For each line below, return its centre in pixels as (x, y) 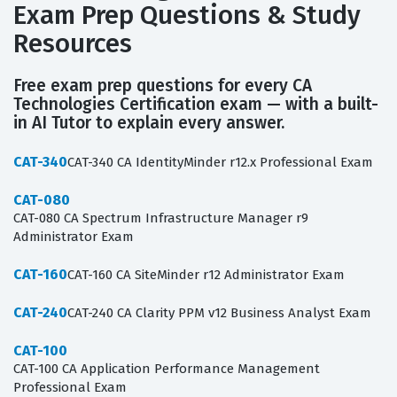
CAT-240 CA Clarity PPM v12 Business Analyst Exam (219, 313)
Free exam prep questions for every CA (163, 86)
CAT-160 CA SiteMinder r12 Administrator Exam (206, 275)
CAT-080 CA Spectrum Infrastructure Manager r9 (161, 218)
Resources (73, 44)
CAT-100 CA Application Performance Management (167, 369)
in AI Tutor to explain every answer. (149, 123)
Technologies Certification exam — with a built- (196, 105)
